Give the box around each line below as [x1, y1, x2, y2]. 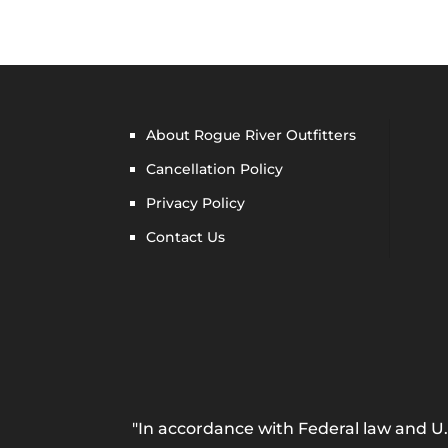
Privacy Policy [146, 193, 246, 212]
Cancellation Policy [146, 159, 284, 178]
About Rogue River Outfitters [146, 125, 357, 144]
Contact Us [146, 227, 226, 246]
